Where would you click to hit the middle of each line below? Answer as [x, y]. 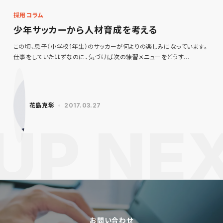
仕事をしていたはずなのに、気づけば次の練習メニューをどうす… [101, 57]
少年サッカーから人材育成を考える [86, 30]
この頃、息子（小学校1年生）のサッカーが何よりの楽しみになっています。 [111, 47]
